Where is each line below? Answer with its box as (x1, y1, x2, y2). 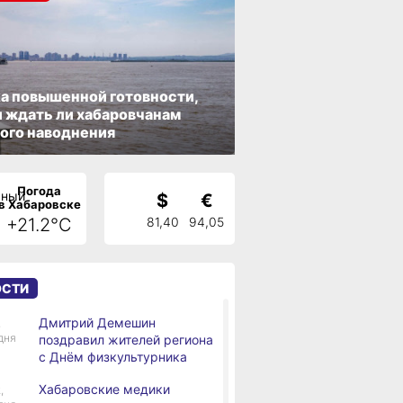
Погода (17, 183, 61, 198)
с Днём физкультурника (39, 349, 187, 364)
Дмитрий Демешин (39, 315, 156, 330)
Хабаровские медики (39, 381, 170, 397)
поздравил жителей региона (39, 332, 213, 347)
